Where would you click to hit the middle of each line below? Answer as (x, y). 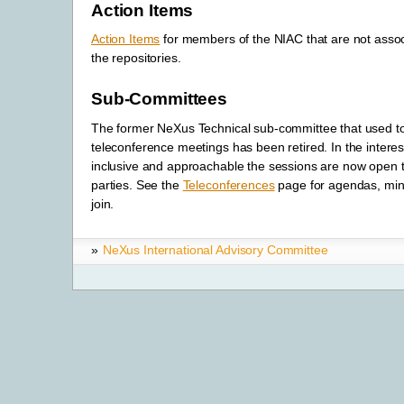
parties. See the (137, 184)
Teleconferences (229, 184)
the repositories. (136, 57)
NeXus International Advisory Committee (215, 249)
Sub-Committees (160, 99)
